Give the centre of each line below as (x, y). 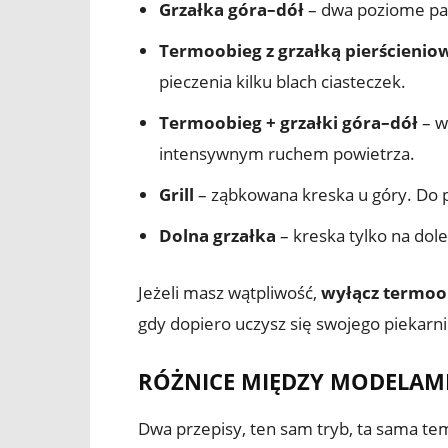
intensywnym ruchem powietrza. (287, 153)
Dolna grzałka (217, 235)
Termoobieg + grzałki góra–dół (288, 122)
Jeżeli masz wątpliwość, (229, 292)
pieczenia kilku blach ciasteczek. (282, 81)
